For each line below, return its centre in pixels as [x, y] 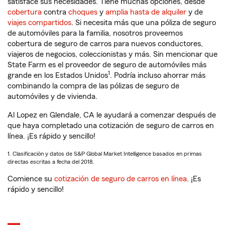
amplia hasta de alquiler [146, 12]
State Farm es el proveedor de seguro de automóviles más [107, 65]
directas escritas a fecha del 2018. [51, 162]
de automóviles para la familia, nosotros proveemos [95, 33]
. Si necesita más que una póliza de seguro [144, 23]
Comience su [31, 179]
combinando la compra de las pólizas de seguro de [93, 86]
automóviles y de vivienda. [52, 96]
